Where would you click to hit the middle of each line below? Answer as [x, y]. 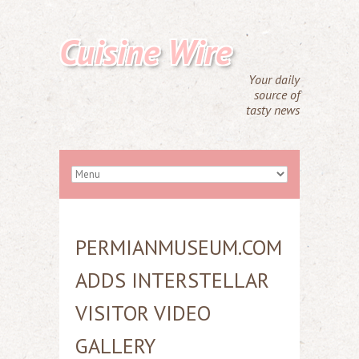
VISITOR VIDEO [143, 313]
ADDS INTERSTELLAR [172, 280]
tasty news [273, 110]
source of [277, 95]
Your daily [274, 79]
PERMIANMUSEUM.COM [179, 247]
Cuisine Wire [145, 52]
